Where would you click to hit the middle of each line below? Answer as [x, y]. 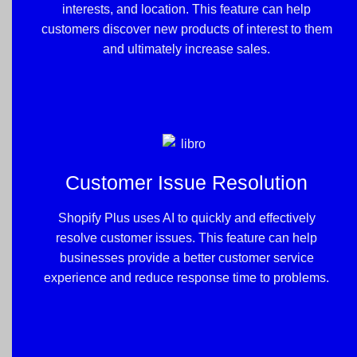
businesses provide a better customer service [186, 258]
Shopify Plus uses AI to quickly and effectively [186, 218]
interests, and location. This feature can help [186, 9]
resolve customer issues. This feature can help [186, 238]
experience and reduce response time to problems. [186, 278]
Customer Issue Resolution [186, 182]
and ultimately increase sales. [186, 49]
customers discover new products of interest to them [186, 29]
